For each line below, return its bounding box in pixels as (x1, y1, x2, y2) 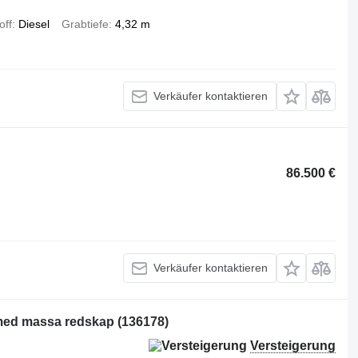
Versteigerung (250, 338, 336, 352)
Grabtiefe (61, 17, 109, 30)
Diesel (18, 17, 50, 30)
